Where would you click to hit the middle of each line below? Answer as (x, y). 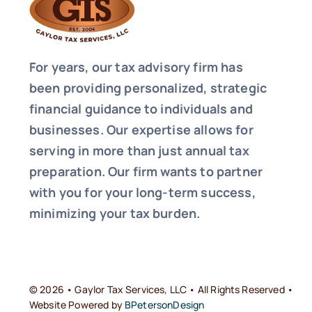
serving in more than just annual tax (139, 150)
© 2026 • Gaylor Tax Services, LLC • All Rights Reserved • (161, 289)
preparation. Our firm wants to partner (146, 171)
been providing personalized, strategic (148, 87)
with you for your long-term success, (142, 192)
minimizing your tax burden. (115, 213)
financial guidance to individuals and (141, 108)
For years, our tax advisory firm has (136, 67)
